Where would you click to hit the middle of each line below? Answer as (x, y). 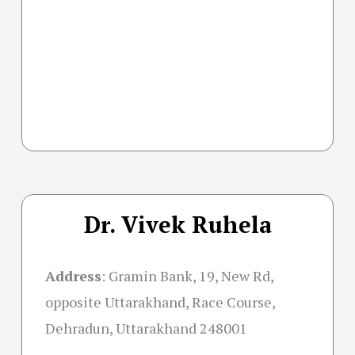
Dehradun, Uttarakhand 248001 (146, 328)
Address (73, 275)
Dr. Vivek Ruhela (177, 224)
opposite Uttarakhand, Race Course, (160, 302)
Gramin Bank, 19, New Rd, (191, 275)
